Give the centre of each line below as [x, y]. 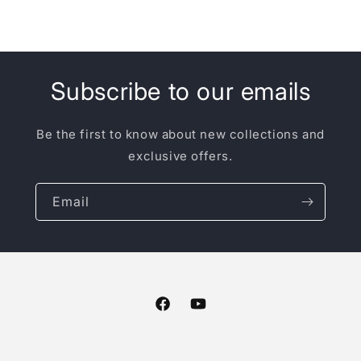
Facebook [181, 313]
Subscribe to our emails [180, 91]
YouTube [214, 313]
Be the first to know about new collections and [180, 134]
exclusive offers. [180, 156]
